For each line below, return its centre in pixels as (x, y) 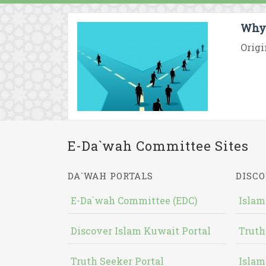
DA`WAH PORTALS (110, 176)
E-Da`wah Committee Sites (158, 146)
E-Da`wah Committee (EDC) (134, 200)
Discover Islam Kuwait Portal (141, 231)
